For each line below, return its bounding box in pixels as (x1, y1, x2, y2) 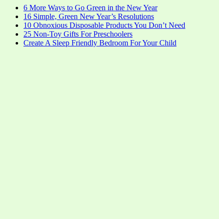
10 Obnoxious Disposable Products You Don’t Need (23, 21, 185, 29)
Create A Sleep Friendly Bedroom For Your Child (23, 38, 176, 47)
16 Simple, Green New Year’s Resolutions (23, 12, 154, 21)
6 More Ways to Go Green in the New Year (23, 3, 157, 12)
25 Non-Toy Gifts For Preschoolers (23, 29, 132, 38)
